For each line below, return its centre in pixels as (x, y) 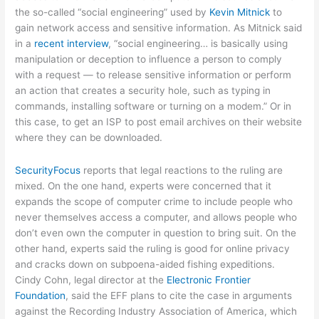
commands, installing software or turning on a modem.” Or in (153, 106)
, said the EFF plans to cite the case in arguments (179, 296)
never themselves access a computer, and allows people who (156, 218)
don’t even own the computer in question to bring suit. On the (156, 233)
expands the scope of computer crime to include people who (154, 202)
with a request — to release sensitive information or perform (153, 75)
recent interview (72, 44)
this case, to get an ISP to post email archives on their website (159, 122)
